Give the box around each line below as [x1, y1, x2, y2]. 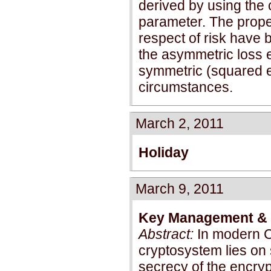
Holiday [139, 144, 189, 160]
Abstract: [139, 226, 194, 242]
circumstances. [139, 79, 233, 95]
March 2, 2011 [135, 115, 224, 131]
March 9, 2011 [135, 180, 224, 197]
